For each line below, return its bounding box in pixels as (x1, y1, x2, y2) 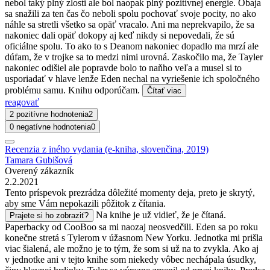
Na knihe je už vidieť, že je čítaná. (96, 209, 226, 220)
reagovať (5, 96, 39, 107)
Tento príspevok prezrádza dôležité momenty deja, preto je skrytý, (5, 187, 255, 198)
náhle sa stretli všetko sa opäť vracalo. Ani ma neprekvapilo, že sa (5, 19, 254, 30)
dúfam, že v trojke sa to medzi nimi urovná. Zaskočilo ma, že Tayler (5, 51, 263, 62)
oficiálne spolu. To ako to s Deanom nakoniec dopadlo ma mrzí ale (5, 40, 259, 51)
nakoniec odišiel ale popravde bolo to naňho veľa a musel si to (5, 62, 242, 73)
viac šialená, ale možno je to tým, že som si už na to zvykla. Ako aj (5, 243, 259, 254)
